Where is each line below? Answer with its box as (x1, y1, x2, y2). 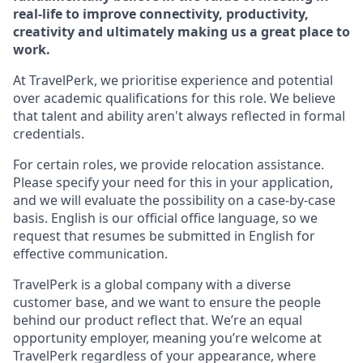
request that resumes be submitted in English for (13, 227, 315, 245)
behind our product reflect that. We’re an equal (13, 311, 302, 329)
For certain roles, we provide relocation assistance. (13, 156, 324, 173)
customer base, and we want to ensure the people (13, 293, 321, 311)
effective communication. (13, 245, 168, 263)
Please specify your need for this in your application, (13, 173, 333, 191)
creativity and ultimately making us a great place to (13, 23, 350, 41)
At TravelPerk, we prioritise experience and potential (13, 71, 333, 89)
